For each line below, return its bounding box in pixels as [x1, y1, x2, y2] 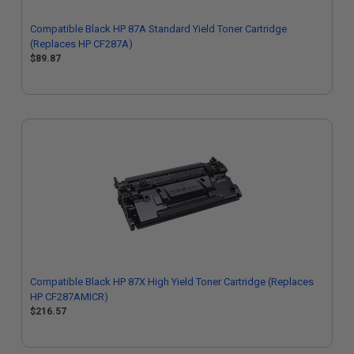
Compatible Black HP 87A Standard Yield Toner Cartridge [30, 23, 287, 35]
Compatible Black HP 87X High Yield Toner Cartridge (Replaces [30, 276, 314, 288]
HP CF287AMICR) [30, 291, 108, 303]
